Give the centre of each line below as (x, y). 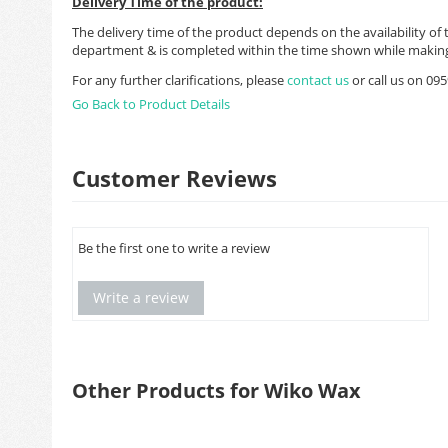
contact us (319, 80)
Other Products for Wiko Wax (216, 390)
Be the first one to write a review (174, 248)
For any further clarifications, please (179, 80)
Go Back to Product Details (151, 104)
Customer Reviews (174, 178)
